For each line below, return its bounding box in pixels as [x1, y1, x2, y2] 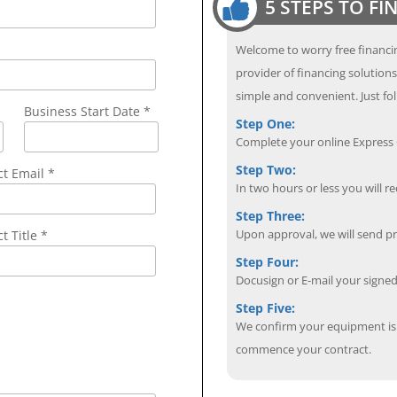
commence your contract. [236, 340, 372, 357]
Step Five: [236, 299, 296, 316]
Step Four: [236, 253, 300, 270]
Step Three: [236, 206, 306, 224]
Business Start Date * [23, 103, 151, 120]
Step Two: [236, 160, 297, 178]
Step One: [236, 114, 296, 132]
